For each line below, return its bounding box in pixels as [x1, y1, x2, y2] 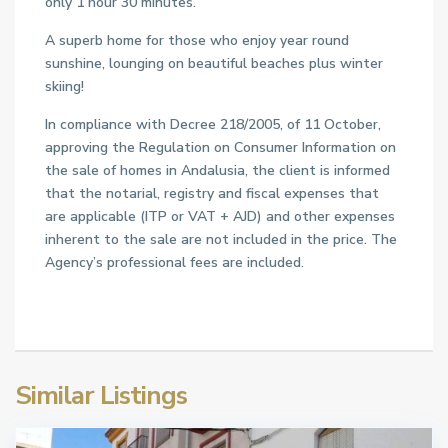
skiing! [45, 77, 84, 96]
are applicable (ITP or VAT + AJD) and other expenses [45, 207, 395, 226]
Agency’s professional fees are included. [45, 253, 304, 272]
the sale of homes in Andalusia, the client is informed [45, 161, 390, 180]
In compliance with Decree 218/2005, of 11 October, [45, 115, 381, 134]
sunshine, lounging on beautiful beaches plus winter [45, 54, 383, 73]
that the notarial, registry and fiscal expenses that [45, 184, 379, 203]
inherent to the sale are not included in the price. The [45, 230, 397, 249]
